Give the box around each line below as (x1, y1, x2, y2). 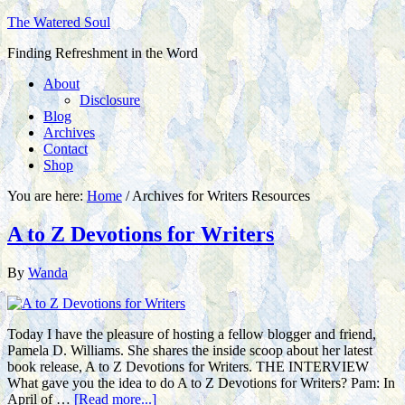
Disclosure (80, 92, 140, 108)
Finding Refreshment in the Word (7, 45, 198, 61)
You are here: (7, 188, 87, 203)
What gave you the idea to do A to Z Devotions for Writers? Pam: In (7, 374, 395, 391)
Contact (43, 141, 88, 156)
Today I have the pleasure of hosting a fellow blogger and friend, (7, 325, 376, 342)
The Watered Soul (7, 14, 110, 30)
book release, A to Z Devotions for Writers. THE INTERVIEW (7, 358, 369, 374)
